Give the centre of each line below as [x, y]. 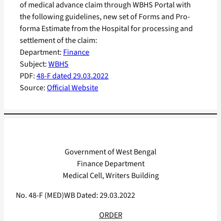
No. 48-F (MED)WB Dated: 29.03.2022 [75, 196]
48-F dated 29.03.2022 [73, 76]
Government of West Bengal [110, 152]
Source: [33, 88]
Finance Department [110, 164]
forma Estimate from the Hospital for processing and [106, 29]
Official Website [73, 88]
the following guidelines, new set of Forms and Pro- [105, 17]
